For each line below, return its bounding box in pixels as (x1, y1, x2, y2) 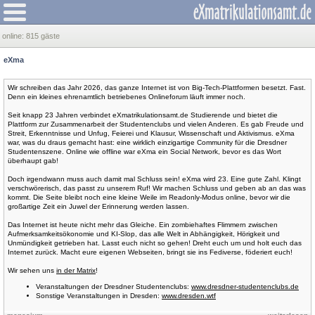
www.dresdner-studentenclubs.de (191, 283, 299, 290)
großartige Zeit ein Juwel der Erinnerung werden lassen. (8, 202, 189, 210)
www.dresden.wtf (162, 292, 216, 300)
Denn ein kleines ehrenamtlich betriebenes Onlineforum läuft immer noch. (8, 93, 245, 101)
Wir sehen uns (8, 266, 56, 274)
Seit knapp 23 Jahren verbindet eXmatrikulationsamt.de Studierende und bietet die (8, 111, 278, 119)
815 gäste (26, 32, 60, 40)
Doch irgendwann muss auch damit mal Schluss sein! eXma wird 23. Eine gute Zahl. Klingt (8, 175, 301, 183)
